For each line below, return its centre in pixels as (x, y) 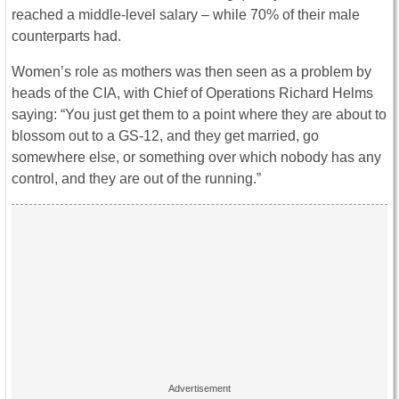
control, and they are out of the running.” (136, 179)
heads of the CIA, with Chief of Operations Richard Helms (192, 94)
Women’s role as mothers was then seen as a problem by (191, 72)
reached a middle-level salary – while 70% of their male (186, 15)
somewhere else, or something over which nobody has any (196, 158)
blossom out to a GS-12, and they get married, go (165, 136)
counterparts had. (66, 37)
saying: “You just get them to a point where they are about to (199, 115)
